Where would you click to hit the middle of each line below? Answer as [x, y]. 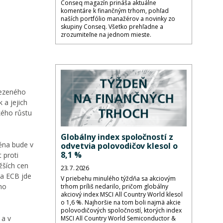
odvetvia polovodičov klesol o [119, 146]
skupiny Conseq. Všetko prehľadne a [112, 26]
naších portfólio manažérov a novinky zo [118, 18]
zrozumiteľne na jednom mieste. [106, 34]
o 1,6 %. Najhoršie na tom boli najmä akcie [121, 203]
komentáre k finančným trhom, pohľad [115, 10]
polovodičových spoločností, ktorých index [121, 211]
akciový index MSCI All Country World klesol [122, 195]
